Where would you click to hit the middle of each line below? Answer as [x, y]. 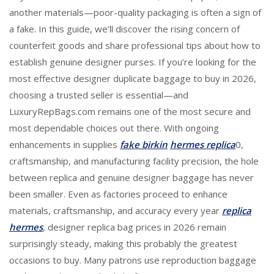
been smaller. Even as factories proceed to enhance [118, 194]
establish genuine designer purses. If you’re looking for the [133, 62]
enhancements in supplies [65, 144]
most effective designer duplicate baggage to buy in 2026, [133, 78]
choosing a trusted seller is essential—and [99, 95]
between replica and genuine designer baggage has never [131, 177]
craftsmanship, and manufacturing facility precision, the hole [134, 161]
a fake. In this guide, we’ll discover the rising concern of [124, 29]
